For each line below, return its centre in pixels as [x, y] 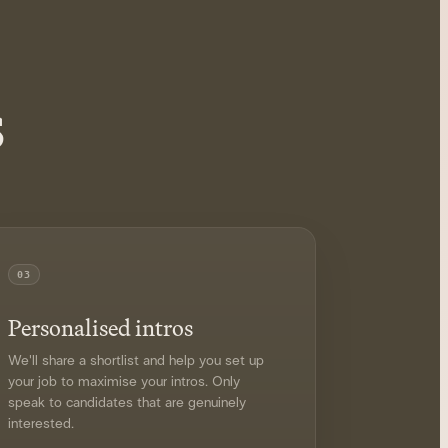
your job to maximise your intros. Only [123, 382]
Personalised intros [100, 327]
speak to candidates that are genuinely [126, 403]
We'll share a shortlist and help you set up [135, 361]
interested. [40, 424]
